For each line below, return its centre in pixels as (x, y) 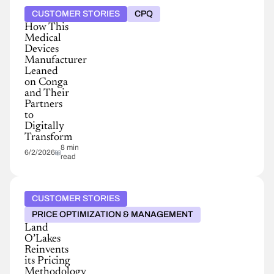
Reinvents (46, 250)
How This (46, 28)
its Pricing (47, 261)
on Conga (46, 83)
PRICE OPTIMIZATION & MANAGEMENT (113, 214)
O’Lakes (43, 239)
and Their (47, 94)
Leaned (41, 72)
